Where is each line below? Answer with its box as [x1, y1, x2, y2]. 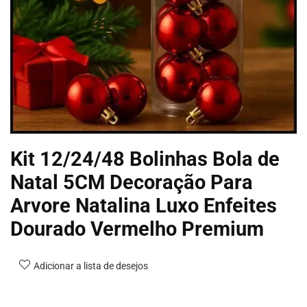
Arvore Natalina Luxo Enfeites [10, 194, 277, 217]
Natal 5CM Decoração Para [10, 171, 253, 194]
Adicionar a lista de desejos [34, 260, 148, 271]
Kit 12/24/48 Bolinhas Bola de [10, 147, 280, 171]
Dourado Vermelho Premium [10, 217, 264, 241]
